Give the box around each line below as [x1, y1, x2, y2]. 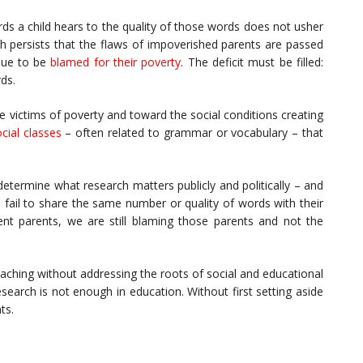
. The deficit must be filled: [181, 54, 324, 70]
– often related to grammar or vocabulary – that [65, 125, 324, 141]
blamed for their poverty [50, 54, 181, 70]
